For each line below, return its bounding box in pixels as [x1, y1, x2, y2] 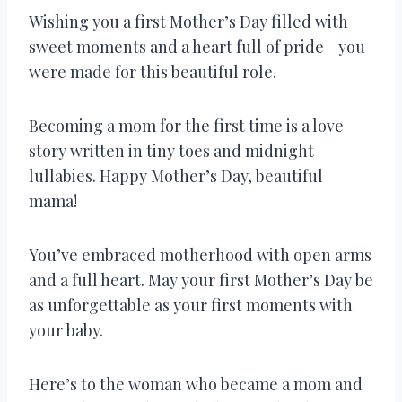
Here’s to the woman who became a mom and [29, 372, 363, 395]
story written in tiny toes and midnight [29, 139, 314, 162]
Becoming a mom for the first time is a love [29, 114, 344, 136]
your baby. [29, 319, 103, 341]
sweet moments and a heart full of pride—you [29, 35, 365, 57]
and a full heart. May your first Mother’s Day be [29, 268, 373, 291]
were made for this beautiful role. [29, 60, 276, 83]
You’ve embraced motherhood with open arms [29, 243, 371, 266]
